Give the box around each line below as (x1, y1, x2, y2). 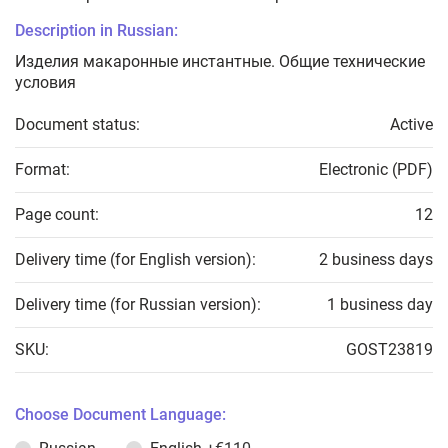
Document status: (15, 115, 140, 135)
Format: (15, 160, 70, 180)
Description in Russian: (15, 21, 178, 41)
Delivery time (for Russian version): (15, 295, 261, 315)
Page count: (15, 205, 99, 225)
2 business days (319, 250, 433, 270)
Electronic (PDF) (319, 160, 433, 180)
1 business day (327, 295, 433, 315)
